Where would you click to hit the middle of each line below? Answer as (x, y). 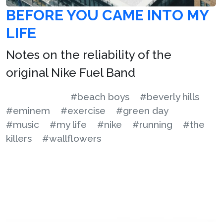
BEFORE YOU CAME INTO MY (107, 15)
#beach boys (100, 96)
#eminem (28, 110)
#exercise (83, 110)
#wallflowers (72, 138)
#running (152, 124)
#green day (142, 110)
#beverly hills (169, 96)
